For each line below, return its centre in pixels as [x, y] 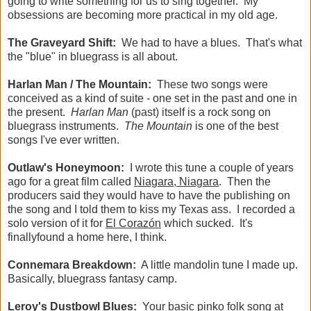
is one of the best [235, 126]
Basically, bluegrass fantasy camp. [92, 279]
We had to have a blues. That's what [209, 43]
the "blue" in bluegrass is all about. [93, 57]
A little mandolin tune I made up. [218, 265]
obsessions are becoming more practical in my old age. [143, 15]
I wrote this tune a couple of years [212, 168]
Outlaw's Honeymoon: [69, 168]
